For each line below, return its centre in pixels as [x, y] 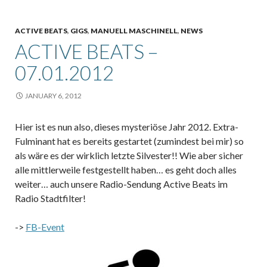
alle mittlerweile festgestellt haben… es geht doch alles [126, 169]
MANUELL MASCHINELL [134, 30]
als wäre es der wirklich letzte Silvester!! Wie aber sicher [129, 155]
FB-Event [45, 226]
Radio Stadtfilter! [50, 198]
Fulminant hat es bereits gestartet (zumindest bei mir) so [129, 141]
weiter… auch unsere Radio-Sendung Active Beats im [121, 184]
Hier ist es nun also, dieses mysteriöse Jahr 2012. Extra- [127, 126]
